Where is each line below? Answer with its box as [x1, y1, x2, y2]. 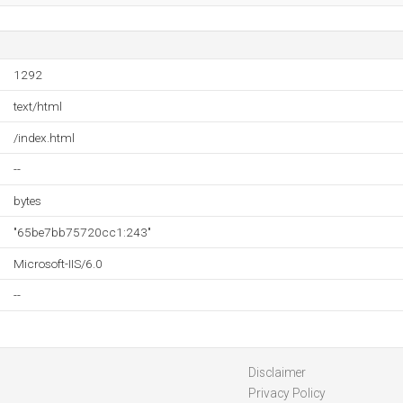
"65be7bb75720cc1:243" [13, 225, 151, 239]
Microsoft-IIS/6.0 [13, 256, 103, 271]
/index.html [13, 130, 75, 145]
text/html [13, 99, 62, 113]
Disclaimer [247, 365, 306, 380]
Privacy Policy [247, 386, 326, 400]
